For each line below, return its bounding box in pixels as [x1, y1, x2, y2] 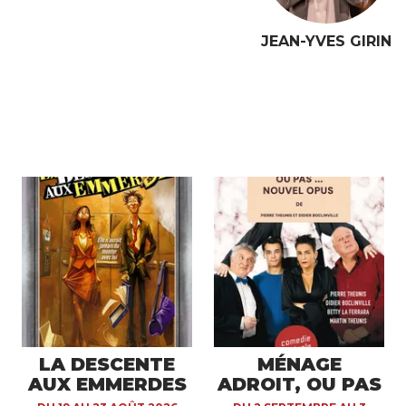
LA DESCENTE [39, 353, 175, 375]
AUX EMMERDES [27, 373, 187, 395]
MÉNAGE [256, 353, 342, 375]
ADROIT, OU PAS [217, 373, 382, 395]
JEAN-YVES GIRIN [261, 33, 391, 50]
